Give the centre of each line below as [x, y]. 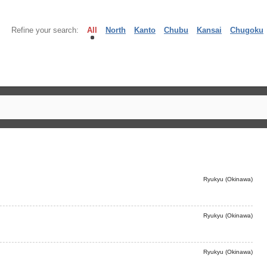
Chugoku [247, 30]
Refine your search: [45, 30]
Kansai [209, 30]
